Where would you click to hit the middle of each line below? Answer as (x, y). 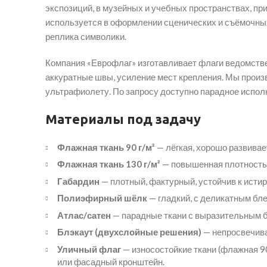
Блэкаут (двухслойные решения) (129, 232)
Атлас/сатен (84, 215)
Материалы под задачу (123, 119)
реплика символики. (86, 36)
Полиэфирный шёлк (102, 198)
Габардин (78, 181)
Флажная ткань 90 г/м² (106, 147)
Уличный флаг (89, 249)
